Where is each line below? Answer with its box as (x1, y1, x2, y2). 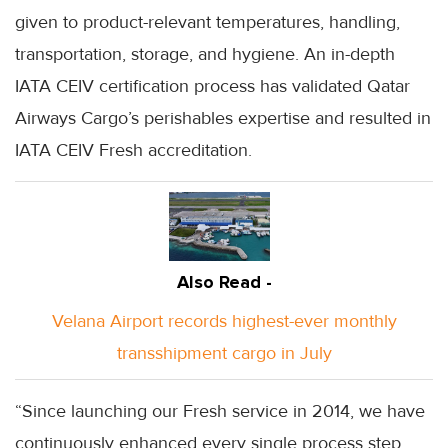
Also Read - (176, 271, 272, 294)
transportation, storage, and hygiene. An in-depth (15, 43, 395, 66)
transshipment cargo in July (116, 342, 332, 365)
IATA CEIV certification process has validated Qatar (15, 75, 410, 98)
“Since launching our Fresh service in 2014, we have (15, 400, 425, 423)
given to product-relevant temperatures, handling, (15, 11, 400, 34)
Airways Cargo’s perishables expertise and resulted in (15, 107, 431, 130)
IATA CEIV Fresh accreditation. (15, 139, 252, 162)
